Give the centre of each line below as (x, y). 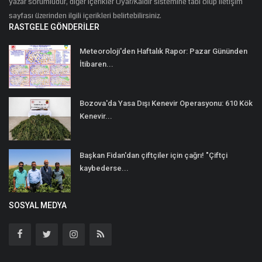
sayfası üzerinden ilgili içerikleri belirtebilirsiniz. (85, 15)
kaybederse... (104, 168)
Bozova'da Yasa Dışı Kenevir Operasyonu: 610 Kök (166, 103)
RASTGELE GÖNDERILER (54, 27)
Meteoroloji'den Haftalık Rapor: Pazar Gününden (163, 51)
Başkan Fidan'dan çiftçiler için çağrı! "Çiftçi (154, 155)
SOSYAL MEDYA (38, 205)
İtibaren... (96, 64)
